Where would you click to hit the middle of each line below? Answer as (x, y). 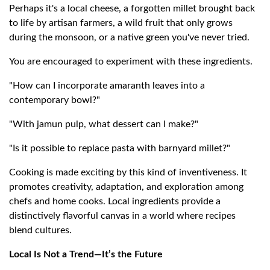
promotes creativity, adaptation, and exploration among (126, 187)
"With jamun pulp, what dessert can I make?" (104, 124)
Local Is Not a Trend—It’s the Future (86, 255)
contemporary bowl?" (55, 100)
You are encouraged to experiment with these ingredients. (131, 62)
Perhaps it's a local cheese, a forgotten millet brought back (132, 9)
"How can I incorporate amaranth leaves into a (107, 86)
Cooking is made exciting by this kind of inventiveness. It (128, 173)
